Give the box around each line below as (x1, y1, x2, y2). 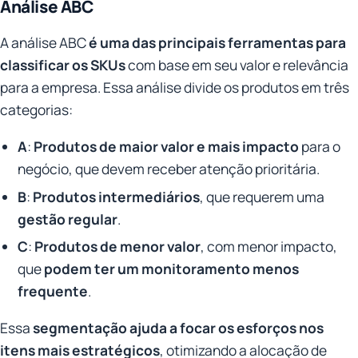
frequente (18, 280, 89, 300)
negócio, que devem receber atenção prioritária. (18, 159, 320, 179)
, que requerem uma (200, 186, 325, 206)
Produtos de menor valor (34, 236, 201, 256)
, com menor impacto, (201, 236, 338, 256)
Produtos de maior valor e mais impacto (34, 137, 300, 157)
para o (299, 137, 341, 157)
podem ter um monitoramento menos (44, 258, 300, 278)
